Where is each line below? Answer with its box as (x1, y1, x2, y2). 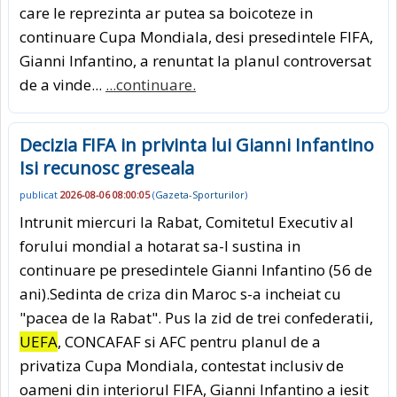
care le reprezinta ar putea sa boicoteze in (19, 2, 313, 23)
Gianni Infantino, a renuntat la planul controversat (19, 50, 371, 71)
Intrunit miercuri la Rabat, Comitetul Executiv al (19, 211, 354, 232)
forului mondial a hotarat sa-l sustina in (19, 235, 300, 256)
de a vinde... (19, 74, 105, 95)
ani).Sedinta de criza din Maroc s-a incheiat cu (19, 283, 341, 304)
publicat (19, 188, 60, 202)
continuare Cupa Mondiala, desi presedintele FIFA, (19, 26, 373, 47)
